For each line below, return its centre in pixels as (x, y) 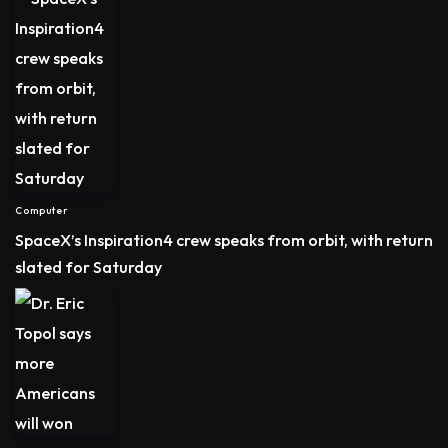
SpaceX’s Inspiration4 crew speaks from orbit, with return (224, 240)
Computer (42, 211)
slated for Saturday (88, 267)
